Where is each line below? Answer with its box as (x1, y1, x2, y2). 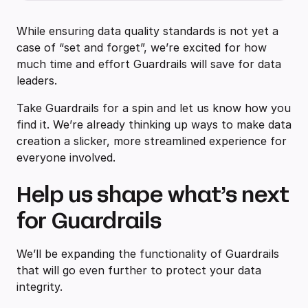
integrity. (16, 280, 66, 294)
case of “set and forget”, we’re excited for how (16, 41, 267, 55)
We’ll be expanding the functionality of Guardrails (16, 247, 279, 261)
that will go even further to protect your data (16, 263, 261, 278)
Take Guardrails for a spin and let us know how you (16, 101, 291, 115)
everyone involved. (16, 151, 119, 165)
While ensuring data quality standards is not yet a (16, 24, 278, 38)
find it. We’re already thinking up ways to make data (16, 118, 291, 132)
